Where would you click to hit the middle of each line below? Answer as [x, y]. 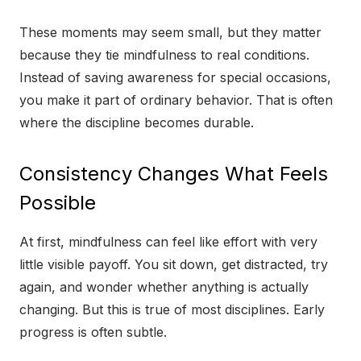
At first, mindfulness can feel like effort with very [168, 242]
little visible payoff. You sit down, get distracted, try [174, 265]
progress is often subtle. [93, 332]
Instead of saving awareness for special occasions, [175, 78]
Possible [58, 203]
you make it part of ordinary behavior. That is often [176, 100]
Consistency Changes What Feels [174, 174]
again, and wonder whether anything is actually [164, 287]
